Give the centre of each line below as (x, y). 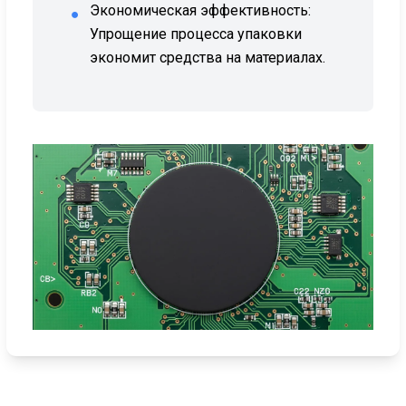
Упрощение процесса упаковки (196, 34)
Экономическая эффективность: (201, 11)
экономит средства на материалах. (208, 58)
